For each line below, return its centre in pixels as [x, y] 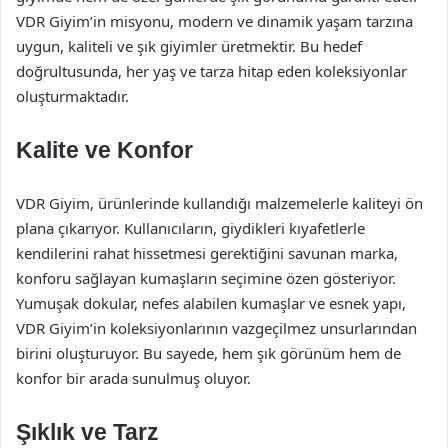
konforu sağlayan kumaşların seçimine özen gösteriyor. [206, 278]
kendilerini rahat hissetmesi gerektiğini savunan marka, [207, 253]
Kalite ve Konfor [104, 150]
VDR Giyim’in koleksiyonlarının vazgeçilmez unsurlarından [216, 328]
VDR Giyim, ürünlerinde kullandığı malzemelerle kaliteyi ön [219, 203]
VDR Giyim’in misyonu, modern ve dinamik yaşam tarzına [214, 21]
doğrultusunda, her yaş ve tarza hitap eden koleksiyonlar [211, 71]
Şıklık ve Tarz [87, 432]
